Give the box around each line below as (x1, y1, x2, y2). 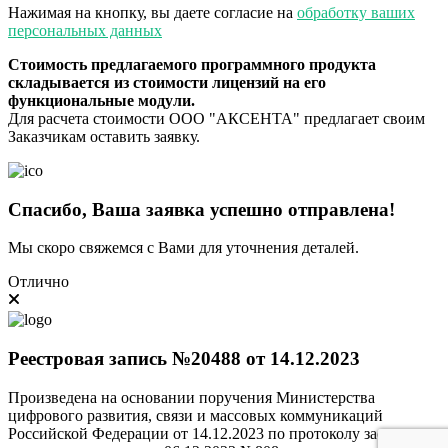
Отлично (8, 273, 69, 291)
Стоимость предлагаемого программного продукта (8, 55, 376, 73)
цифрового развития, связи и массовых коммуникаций (8, 406, 383, 424)
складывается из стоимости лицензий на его (8, 73, 326, 91)
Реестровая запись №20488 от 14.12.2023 (8, 348, 360, 370)
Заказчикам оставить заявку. (8, 127, 200, 145)
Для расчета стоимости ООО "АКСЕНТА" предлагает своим (8, 109, 425, 127)
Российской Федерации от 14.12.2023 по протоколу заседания (8, 424, 431, 442)
